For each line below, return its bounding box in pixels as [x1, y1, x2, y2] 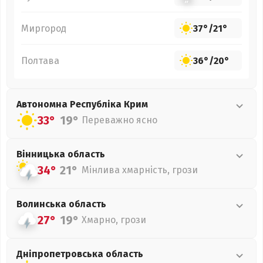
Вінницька [16, 149, 68, 160]
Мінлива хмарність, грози [82, 164, 198, 176]
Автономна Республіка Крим [16, 99, 148, 110]
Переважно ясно [82, 114, 157, 126]
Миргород [21, 22, 66, 34]
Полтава [21, 55, 59, 66]
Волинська [16, 198, 69, 210]
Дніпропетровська [16, 248, 106, 259]
